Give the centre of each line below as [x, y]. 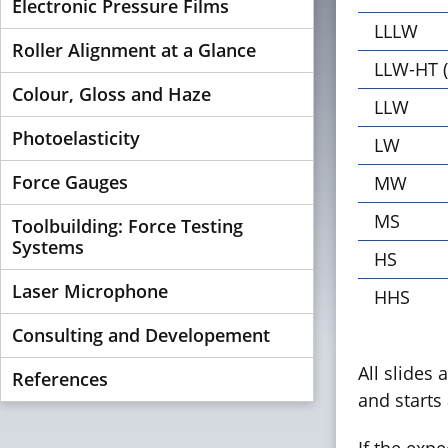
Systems [48, 247]
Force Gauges [70, 182]
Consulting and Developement [141, 335]
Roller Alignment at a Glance [134, 50]
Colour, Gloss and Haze [111, 94]
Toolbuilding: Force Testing [127, 226]
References [60, 379]
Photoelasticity [76, 138]
